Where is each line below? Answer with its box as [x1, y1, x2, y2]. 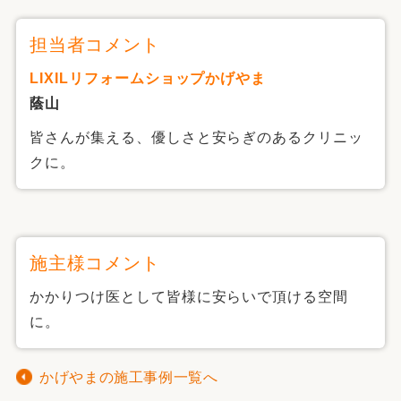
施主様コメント [30, 253, 160, 273]
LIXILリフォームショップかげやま [30, 71, 267, 86]
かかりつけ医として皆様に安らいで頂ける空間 [30, 289, 349, 304]
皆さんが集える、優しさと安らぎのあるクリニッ [30, 130, 364, 145]
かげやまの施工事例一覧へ [39, 370, 218, 385]
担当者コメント [30, 35, 160, 55]
